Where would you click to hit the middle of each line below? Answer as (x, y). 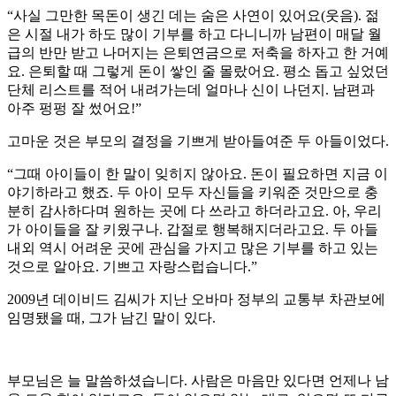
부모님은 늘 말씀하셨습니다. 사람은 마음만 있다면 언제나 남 (198, 381)
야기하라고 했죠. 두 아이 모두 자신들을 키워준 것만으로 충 (193, 193)
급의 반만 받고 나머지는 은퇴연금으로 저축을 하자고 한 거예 (198, 53)
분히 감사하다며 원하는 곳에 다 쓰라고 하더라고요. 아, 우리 (194, 211)
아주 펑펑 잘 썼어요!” (74, 109)
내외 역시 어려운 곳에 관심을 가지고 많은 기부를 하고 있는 (193, 248)
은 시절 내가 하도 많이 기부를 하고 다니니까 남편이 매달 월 (194, 34)
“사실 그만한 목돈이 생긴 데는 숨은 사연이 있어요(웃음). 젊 (193, 16)
